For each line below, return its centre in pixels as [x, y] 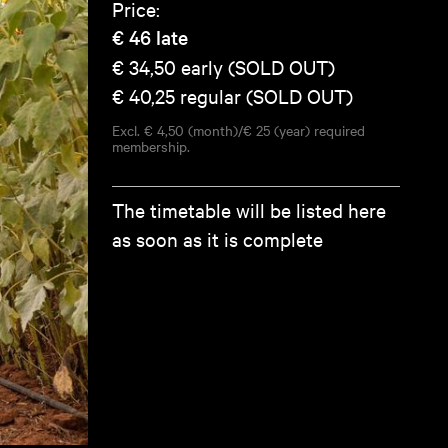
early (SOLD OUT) [258, 66]
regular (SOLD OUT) [266, 95]
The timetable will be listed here [249, 209]
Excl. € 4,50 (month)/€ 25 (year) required [238, 130]
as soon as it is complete [217, 238]
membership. [151, 146]
